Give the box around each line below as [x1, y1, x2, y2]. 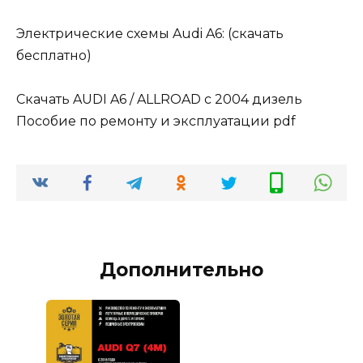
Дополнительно [100, 258, 263, 282]
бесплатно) [16, 47, 92, 63]
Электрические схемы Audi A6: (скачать [16, 25, 284, 41]
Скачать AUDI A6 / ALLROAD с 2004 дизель [16, 92, 302, 108]
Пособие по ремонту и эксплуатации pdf [16, 113, 296, 130]
